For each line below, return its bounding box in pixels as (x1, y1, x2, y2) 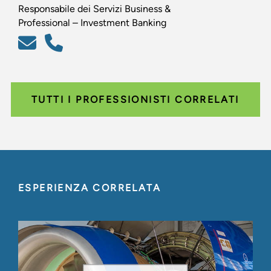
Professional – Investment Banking (18, 17, 166, 29)
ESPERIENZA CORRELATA (18, 182, 161, 194)
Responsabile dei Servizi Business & (18, 3, 171, 15)
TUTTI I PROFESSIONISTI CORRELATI (31, 94, 240, 106)
